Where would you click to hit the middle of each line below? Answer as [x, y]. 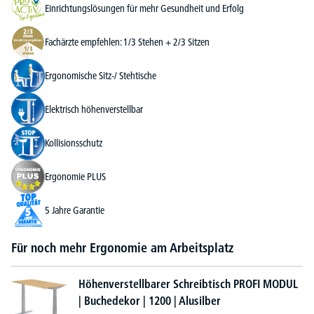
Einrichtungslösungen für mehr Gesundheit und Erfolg [144, 8]
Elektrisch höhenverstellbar [94, 109]
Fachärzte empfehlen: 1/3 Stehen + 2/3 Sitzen [127, 42]
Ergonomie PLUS [75, 176]
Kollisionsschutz [74, 143]
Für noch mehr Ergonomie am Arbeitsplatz [122, 248]
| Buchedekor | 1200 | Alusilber [150, 301]
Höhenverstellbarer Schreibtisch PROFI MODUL [188, 284]
